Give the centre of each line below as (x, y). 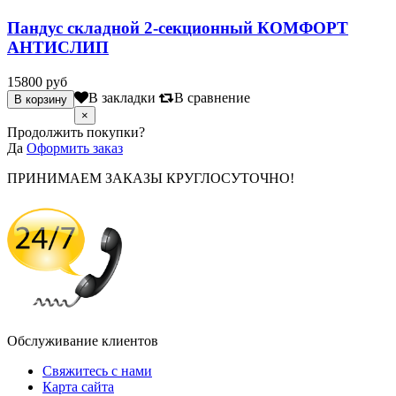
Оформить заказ (75, 148)
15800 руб (37, 81)
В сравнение (212, 97)
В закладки (122, 97)
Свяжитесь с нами (97, 370)
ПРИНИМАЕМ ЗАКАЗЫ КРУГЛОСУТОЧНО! (151, 178)
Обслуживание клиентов (83, 340)
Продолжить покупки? (76, 132)
